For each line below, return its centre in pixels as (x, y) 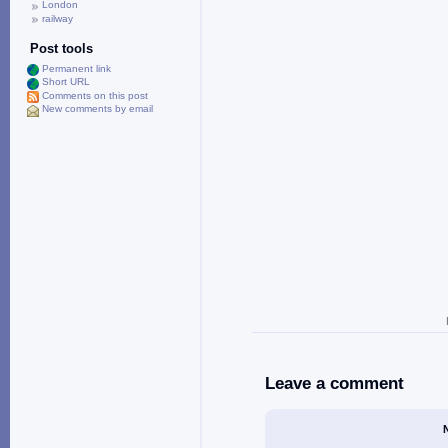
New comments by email (97, 108)
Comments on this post (95, 95)
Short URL (66, 81)
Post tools (61, 48)
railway (57, 18)
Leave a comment (334, 383)
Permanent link (76, 68)
